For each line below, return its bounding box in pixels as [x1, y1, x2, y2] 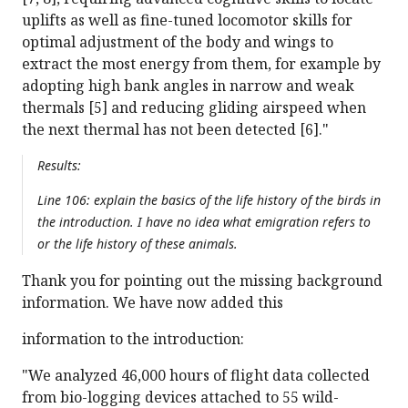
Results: [37, 157, 81, 175]
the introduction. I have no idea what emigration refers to [37, 213, 371, 231]
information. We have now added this [22, 292, 283, 313]
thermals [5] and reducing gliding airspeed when [22, 97, 366, 118]
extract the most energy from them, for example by [22, 54, 381, 75]
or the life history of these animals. [37, 235, 238, 253]
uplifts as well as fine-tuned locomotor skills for [22, 10, 352, 31]
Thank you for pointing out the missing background [22, 270, 382, 291]
